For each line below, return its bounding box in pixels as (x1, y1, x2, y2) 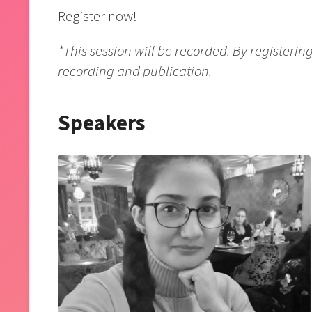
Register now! (58, 6, 138, 27)
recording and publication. (58, 61, 212, 81)
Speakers (58, 107, 146, 139)
